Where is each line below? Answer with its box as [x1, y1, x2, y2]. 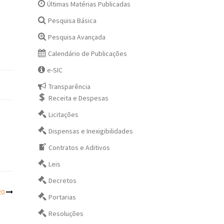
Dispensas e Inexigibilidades [48, 126, 133, 135]
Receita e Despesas [48, 93, 109, 102]
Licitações [48, 110, 79, 119]
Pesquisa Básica [48, 16, 97, 25]
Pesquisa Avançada [48, 32, 106, 41]
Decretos [48, 176, 77, 185]
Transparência [48, 82, 91, 91]
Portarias [48, 192, 76, 201]
